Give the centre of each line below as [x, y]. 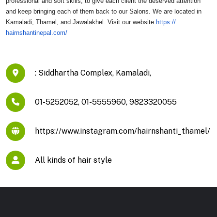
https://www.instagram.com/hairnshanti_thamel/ [123, 131]
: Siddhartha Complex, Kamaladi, [93, 73]
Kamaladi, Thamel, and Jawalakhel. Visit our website [81, 22]
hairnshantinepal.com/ [37, 33]
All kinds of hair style [73, 160]
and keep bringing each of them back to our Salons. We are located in [104, 11]
